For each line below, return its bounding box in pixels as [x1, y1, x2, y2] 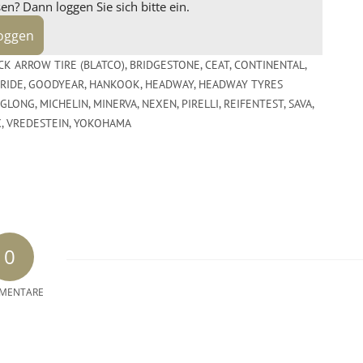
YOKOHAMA [74, 115, 131, 130]
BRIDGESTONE [130, 57, 200, 72]
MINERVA [93, 96, 137, 111]
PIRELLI [181, 96, 219, 111]
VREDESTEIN [6, 115, 69, 130]
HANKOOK [89, 76, 140, 92]
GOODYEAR [28, 76, 84, 92]
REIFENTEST [224, 96, 284, 111]
